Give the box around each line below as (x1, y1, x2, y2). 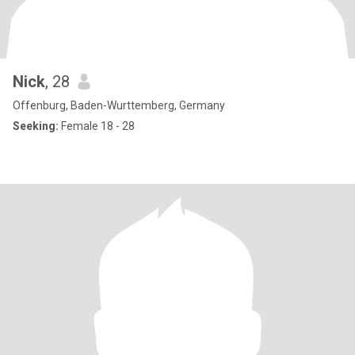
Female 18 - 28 (59, 120, 135, 132)
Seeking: (13, 120, 59, 132)
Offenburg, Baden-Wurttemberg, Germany (13, 99, 225, 112)
